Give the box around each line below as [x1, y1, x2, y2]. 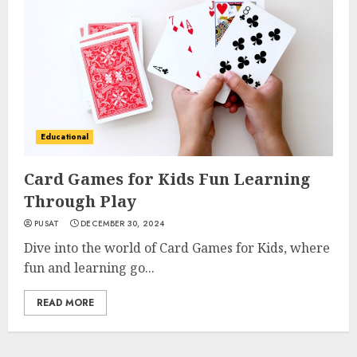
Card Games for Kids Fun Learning [24, 168, 311, 190]
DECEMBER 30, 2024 [80, 218, 165, 229]
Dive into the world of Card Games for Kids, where [24, 239, 330, 257]
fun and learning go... [24, 259, 155, 277]
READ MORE [37, 296, 94, 310]
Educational [41, 131, 89, 143]
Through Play [24, 190, 136, 212]
